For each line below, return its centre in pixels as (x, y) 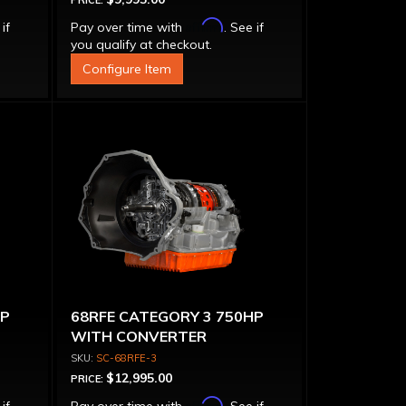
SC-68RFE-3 (126, 358)
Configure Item (126, 69)
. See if (243, 27)
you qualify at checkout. (141, 44)
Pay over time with (128, 27)
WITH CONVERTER (138, 336)
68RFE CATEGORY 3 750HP (167, 316)
